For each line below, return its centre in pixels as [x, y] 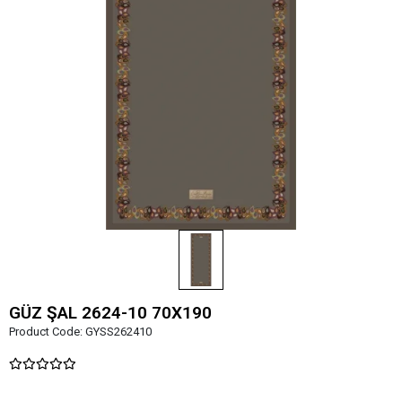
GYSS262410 [118, 331]
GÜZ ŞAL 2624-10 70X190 [110, 312]
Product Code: [47, 331]
